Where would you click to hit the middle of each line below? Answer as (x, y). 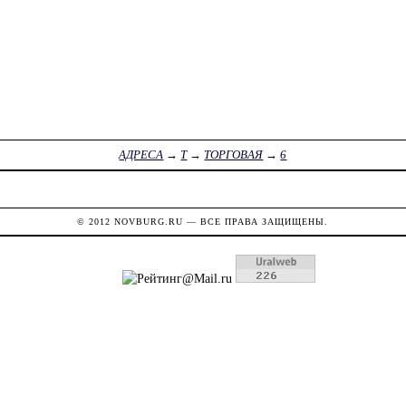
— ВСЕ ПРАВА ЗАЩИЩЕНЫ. (256, 221)
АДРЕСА (141, 155)
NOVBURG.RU (149, 221)
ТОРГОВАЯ (234, 155)
